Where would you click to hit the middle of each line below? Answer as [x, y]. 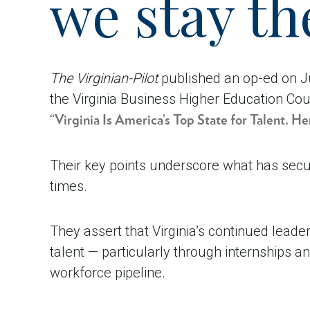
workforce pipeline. [108, 273]
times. [70, 186]
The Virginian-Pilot [104, 78]
